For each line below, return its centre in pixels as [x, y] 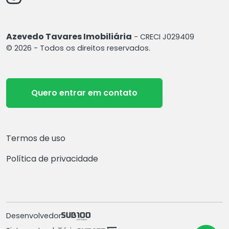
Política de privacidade [55, 159]
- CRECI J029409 [163, 37]
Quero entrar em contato [84, 93]
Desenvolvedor [34, 216]
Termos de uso [38, 139]
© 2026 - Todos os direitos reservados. [78, 48]
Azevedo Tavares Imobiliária [69, 37]
